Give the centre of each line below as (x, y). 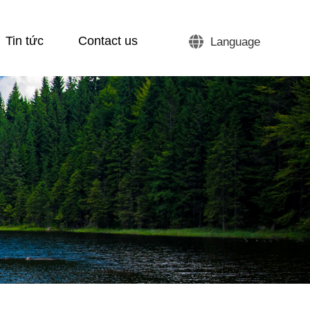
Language (235, 42)
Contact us (108, 41)
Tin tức (25, 41)
